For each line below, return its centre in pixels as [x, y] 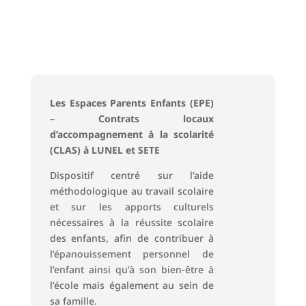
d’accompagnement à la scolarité [132, 134]
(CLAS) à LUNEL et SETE [105, 150]
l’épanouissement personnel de [132, 253]
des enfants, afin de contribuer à [132, 238]
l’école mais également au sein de [132, 285]
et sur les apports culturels [132, 206]
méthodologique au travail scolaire [132, 191]
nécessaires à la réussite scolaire [132, 222]
